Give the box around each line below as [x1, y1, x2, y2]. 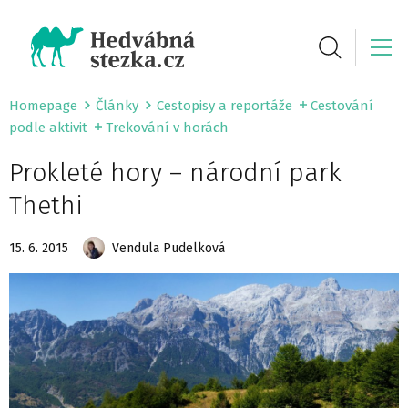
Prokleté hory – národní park [9, 158, 342, 188]
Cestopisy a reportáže [157, 97, 292, 114]
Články [96, 97, 138, 114]
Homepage [9, 97, 77, 114]
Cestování [311, 97, 373, 114]
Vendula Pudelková [112, 240, 225, 256]
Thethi [9, 190, 83, 220]
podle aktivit [9, 119, 87, 136]
